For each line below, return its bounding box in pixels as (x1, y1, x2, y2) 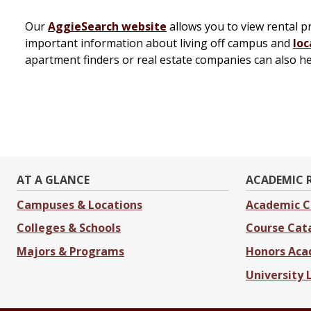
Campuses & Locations (17, 196, 142, 212)
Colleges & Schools (17, 220, 121, 236)
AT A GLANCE (17, 172, 90, 188)
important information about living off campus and (25, 35, 293, 51)
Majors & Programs (17, 244, 124, 260)
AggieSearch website (48, 19, 167, 35)
